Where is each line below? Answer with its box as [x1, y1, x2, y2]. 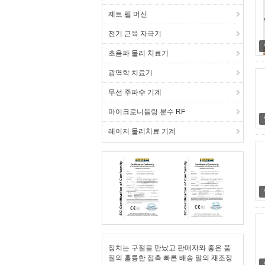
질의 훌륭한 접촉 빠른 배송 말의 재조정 [108, 254, 232, 262]
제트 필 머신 [108, 10, 147, 18]
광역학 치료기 [108, 69, 153, 77]
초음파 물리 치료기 [108, 49, 169, 57]
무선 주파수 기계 [108, 88, 161, 96]
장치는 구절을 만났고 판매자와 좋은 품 [108, 244, 231, 252]
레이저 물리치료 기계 [108, 127, 176, 135]
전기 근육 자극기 [108, 30, 161, 38]
